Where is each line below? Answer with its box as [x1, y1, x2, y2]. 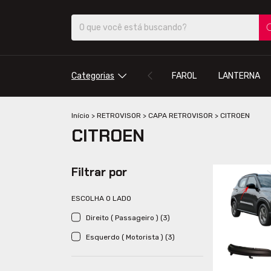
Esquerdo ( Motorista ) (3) [86, 232, 175, 241]
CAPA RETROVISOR [148, 111, 213, 120]
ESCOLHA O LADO [71, 194, 131, 203]
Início [71, 111, 90, 120]
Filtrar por [71, 164, 127, 180]
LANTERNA [218, 70, 260, 81]
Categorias [71, 70, 114, 81]
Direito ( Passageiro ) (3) [86, 213, 170, 222]
